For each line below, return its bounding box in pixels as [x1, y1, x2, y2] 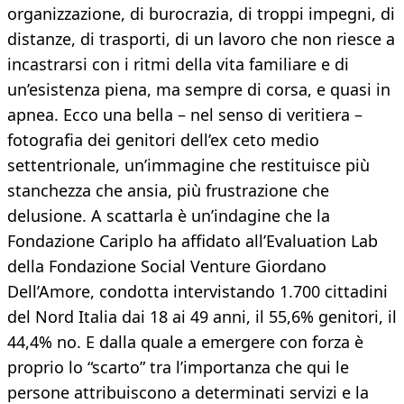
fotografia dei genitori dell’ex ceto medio [7, 129, 319, 151]
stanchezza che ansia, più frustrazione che [7, 179, 329, 202]
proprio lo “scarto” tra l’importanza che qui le [7, 356, 349, 379]
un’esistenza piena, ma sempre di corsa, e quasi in [7, 78, 390, 101]
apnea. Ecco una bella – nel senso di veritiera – [7, 104, 363, 126]
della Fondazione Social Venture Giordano [7, 255, 326, 278]
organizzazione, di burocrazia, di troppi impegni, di [7, 3, 395, 25]
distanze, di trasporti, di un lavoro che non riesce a [7, 28, 395, 50]
